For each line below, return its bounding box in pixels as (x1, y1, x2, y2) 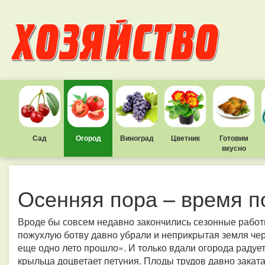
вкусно (221, 143, 246, 153)
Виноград (119, 132, 154, 143)
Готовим (219, 132, 248, 143)
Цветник (170, 132, 200, 143)
